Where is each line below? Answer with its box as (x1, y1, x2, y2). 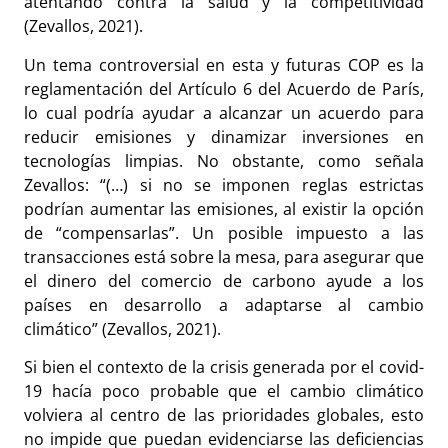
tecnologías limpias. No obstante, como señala (24, 149, 424, 172)
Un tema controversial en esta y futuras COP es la (24, 53, 424, 76)
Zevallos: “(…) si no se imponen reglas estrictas (24, 173, 424, 196)
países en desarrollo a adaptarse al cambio (24, 293, 424, 316)
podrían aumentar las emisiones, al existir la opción (24, 197, 424, 220)
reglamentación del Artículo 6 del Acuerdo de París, (24, 77, 424, 100)
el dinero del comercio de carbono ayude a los (24, 269, 424, 292)
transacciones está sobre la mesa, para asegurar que (24, 245, 424, 268)
